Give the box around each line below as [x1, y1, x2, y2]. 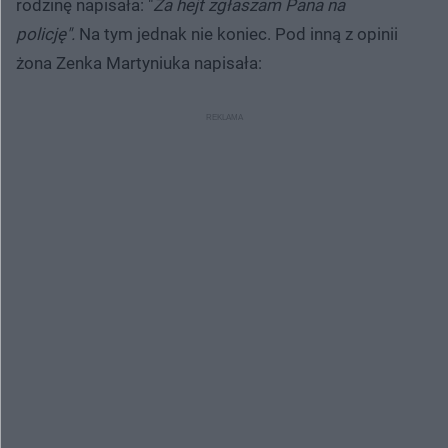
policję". [16, 23, 79, 44]
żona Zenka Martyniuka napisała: [16, 52, 262, 73]
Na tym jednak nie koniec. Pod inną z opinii [79, 23, 398, 44]
